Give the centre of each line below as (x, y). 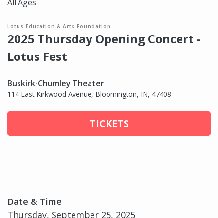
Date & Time (35, 202)
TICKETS (109, 124)
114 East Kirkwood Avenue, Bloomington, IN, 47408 (89, 94)
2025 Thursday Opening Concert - (104, 39)
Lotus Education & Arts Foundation (59, 27)
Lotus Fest (37, 56)
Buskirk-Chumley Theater (56, 83)
